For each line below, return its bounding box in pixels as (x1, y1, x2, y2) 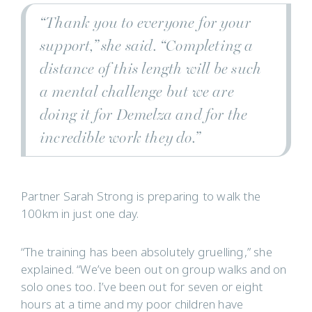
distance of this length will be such (40, 59, 262, 79)
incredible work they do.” (40, 128, 199, 148)
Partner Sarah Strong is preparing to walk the (21, 188, 261, 206)
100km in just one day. (21, 205, 139, 224)
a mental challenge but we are (40, 82, 234, 102)
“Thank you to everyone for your (40, 13, 251, 33)
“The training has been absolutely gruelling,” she (21, 244, 272, 262)
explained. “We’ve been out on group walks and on (21, 261, 287, 279)
